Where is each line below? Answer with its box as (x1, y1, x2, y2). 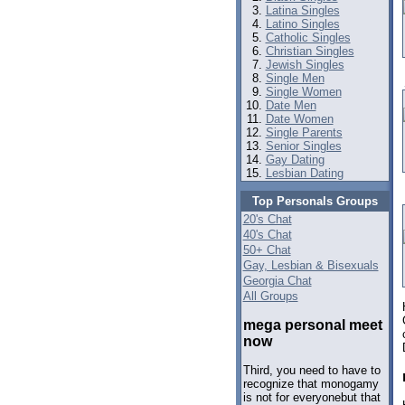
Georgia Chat (242, 274, 312, 287)
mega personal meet (242, 316, 382, 333)
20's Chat (242, 212, 292, 226)
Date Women (265, 112, 334, 126)
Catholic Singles (265, 31, 351, 44)
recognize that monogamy (242, 377, 379, 391)
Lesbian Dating (265, 166, 344, 180)
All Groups (242, 289, 298, 303)
